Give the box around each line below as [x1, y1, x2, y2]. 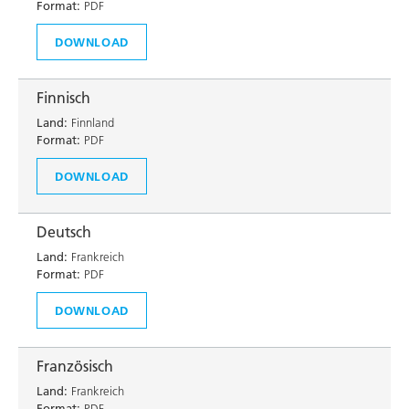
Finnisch [37, 89, 90, 107]
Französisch [37, 357, 113, 375]
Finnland [68, 115, 114, 130]
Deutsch [37, 223, 91, 241]
